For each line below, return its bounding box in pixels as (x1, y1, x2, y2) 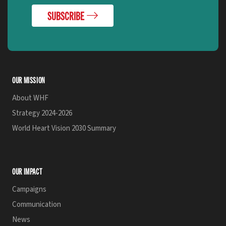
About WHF (12, 93, 48, 103)
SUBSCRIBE (47, 9, 84, 22)
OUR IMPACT (12, 166, 42, 176)
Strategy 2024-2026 (12, 108, 72, 119)
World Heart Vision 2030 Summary (12, 123, 116, 134)
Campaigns (12, 184, 46, 195)
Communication (12, 199, 61, 210)
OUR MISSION (12, 75, 46, 85)
